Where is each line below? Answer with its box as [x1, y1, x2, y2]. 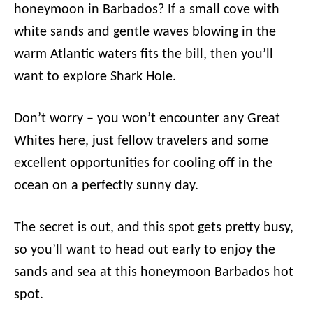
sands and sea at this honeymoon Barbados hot [14, 265, 293, 279]
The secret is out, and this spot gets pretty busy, [14, 221, 293, 235]
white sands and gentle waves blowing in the [14, 25, 276, 39]
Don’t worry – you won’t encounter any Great [14, 112, 280, 126]
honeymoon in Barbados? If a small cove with [14, 3, 279, 17]
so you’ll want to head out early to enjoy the [14, 243, 275, 257]
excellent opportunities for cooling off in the [14, 156, 272, 170]
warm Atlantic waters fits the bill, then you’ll [14, 48, 273, 61]
